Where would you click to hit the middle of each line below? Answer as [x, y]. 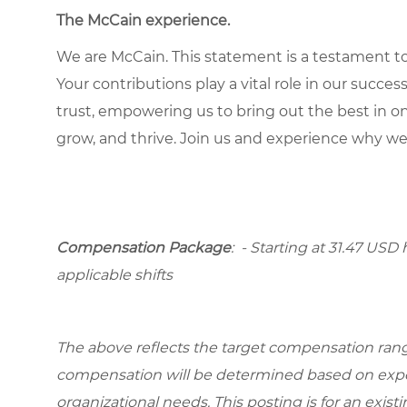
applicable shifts [114, 275]
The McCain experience [142, 21]
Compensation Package [144, 248]
